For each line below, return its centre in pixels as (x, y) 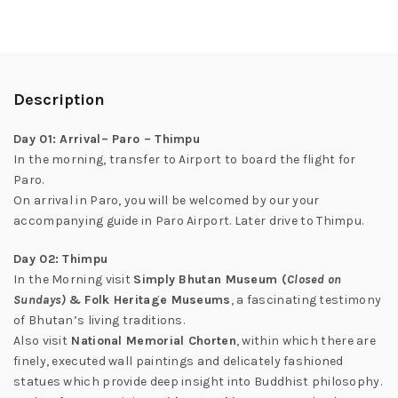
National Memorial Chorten (152, 341)
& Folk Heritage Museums (150, 300)
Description (59, 99)
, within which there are (306, 341)
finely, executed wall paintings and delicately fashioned (179, 361)
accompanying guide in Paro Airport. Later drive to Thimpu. (189, 221)
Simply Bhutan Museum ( (210, 279)
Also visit (40, 341)
